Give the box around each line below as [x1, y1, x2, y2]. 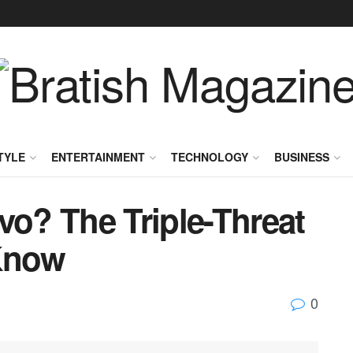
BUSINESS [273, 149, 329, 165]
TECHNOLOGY [170, 149, 248, 165]
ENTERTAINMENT [50, 149, 145, 165]
